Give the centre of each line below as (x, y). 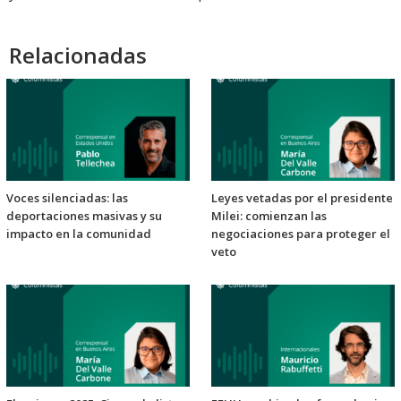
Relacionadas (78, 55)
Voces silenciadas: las (67, 198)
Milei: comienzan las (269, 216)
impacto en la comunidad (79, 234)
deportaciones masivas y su (84, 216)
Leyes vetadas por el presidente (302, 198)
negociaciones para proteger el (301, 234)
